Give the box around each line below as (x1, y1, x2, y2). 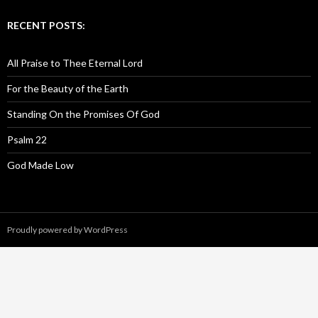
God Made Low (7, 158, 74, 171)
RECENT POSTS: (7, 18, 85, 31)
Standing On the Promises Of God (7, 107, 160, 120)
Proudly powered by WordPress (7, 224, 128, 235)
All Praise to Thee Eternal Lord (7, 56, 143, 69)
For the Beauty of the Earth (7, 82, 128, 94)
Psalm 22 (7, 133, 47, 146)
